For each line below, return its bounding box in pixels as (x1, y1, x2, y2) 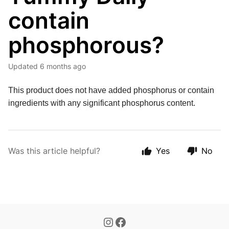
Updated (13, 62, 38, 71)
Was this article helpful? (8, 146, 100, 156)
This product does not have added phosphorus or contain (8, 86, 214, 95)
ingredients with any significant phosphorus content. (8, 99, 195, 107)
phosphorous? (8, 31, 164, 59)
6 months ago (40, 62, 86, 71)
